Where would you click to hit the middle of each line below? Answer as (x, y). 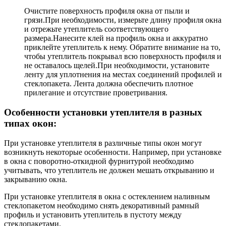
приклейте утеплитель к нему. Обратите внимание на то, (122, 47)
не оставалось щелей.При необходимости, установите (117, 66)
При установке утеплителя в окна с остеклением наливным (107, 196)
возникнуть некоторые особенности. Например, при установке (113, 152)
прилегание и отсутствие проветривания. (96, 93)
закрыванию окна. (36, 179)
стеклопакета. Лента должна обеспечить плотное (109, 84)
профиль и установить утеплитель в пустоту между (93, 214)
